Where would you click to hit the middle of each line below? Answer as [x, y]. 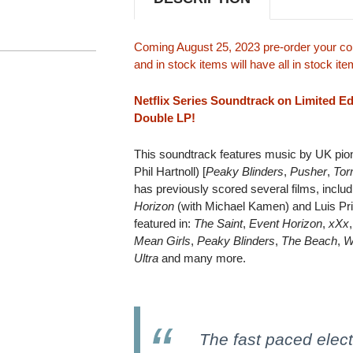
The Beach [310, 240]
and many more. [203, 258]
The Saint [219, 223]
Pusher [309, 171]
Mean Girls [163, 240]
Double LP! [165, 117]
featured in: [164, 223]
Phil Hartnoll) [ [170, 171]
